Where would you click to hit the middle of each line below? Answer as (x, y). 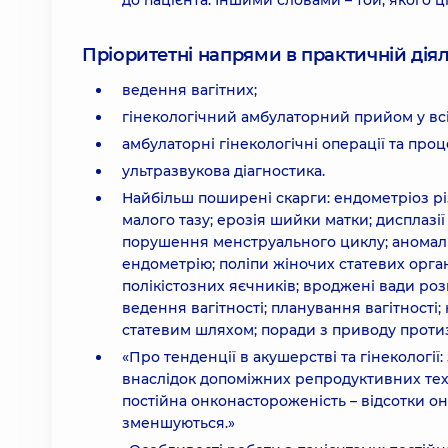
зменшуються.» (178, 423)
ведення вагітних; (189, 90)
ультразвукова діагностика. (223, 171)
